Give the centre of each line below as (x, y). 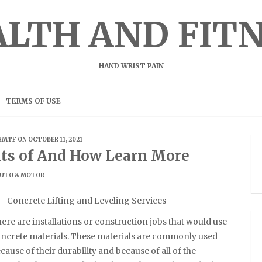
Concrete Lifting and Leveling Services (87, 200)
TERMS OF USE (33, 101)
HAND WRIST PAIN (131, 66)
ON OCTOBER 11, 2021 (49, 139)
